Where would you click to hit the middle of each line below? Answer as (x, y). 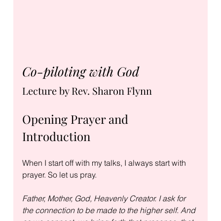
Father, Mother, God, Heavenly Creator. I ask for (105, 198)
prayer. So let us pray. (59, 174)
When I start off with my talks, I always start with (105, 163)
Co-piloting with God (80, 71)
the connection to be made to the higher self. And (110, 210)
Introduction (56, 136)
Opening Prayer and (76, 119)
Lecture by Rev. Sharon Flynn (87, 90)
